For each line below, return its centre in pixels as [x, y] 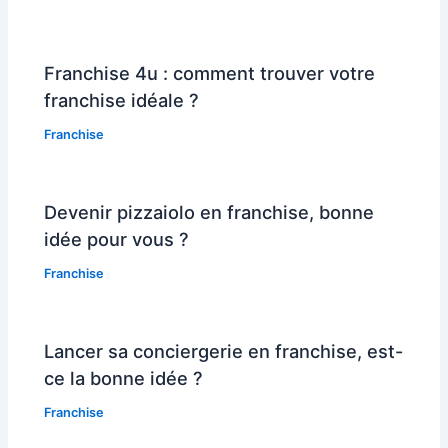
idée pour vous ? [117, 238]
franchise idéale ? [122, 99]
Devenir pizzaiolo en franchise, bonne [209, 211]
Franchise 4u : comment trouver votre [210, 72]
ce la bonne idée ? [124, 377]
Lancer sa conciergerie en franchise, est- [224, 350]
